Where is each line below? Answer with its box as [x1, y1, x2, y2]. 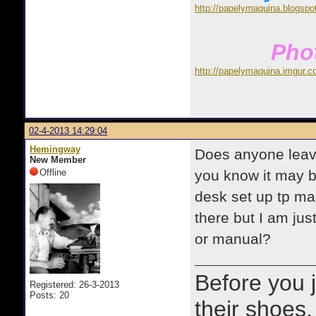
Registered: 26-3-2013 [30, 279, 119, 290]
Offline [39, 167, 66, 178]
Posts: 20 [30, 290, 69, 300]
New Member [30, 154, 86, 165]
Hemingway [30, 144, 80, 154]
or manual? [195, 231, 271, 248]
